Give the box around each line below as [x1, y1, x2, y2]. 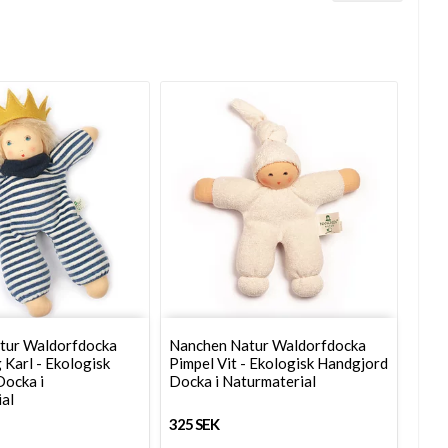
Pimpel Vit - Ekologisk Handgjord [168, 354, 388, 373]
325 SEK [168, 414, 219, 433]
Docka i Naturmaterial [168, 372, 316, 391]
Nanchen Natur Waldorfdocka [168, 336, 366, 355]
